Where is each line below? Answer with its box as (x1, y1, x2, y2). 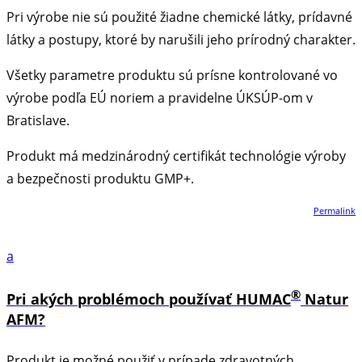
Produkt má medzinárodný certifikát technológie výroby (6, 146, 346, 165)
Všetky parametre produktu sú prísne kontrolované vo (6, 65, 338, 84)
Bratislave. (6, 111, 69, 129)
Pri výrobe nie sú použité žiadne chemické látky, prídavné (6, 7, 352, 26)
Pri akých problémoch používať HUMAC (6, 289, 291, 309)
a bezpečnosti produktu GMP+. (6, 169, 194, 187)
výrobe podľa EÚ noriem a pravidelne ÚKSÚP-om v (6, 88, 313, 107)
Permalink (314, 204, 356, 217)
